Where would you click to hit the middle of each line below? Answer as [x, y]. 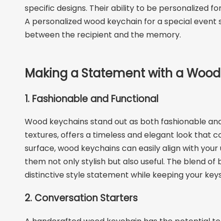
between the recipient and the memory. [103, 35]
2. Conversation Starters [81, 198]
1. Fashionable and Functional [92, 99]
